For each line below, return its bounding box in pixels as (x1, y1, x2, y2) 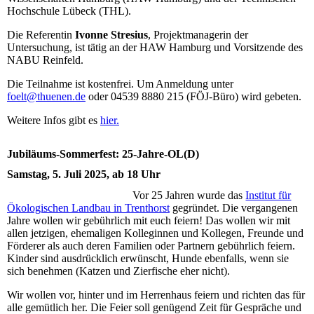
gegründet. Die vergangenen (170, 201, 298, 214)
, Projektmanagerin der (148, 28, 248, 41)
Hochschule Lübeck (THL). (7, 4, 131, 17)
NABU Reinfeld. (7, 53, 86, 66)
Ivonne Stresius (75, 28, 148, 41)
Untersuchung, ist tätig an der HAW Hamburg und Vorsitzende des (7, 41, 303, 53)
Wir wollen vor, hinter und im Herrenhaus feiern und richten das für (7, 288, 305, 301)
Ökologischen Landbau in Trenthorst (7, 201, 170, 214)
